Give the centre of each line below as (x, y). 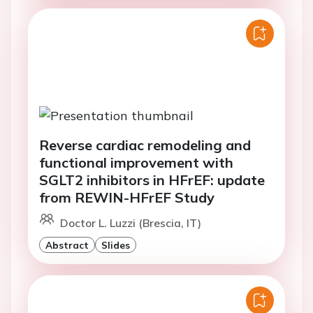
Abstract (67, 245)
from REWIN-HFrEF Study (127, 197)
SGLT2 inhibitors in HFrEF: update (152, 180)
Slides (116, 245)
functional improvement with (136, 162)
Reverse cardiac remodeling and (145, 145)
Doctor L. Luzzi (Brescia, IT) (131, 223)
